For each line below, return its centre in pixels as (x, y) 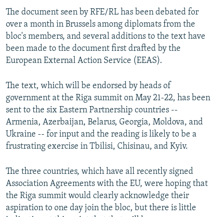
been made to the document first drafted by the (93, 49)
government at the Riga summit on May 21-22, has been (108, 98)
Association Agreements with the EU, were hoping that (107, 184)
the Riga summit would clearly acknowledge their (97, 196)
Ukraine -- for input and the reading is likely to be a (101, 135)
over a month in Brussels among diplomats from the (101, 25)
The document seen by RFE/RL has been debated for (102, 13)
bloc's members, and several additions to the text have (106, 37)
